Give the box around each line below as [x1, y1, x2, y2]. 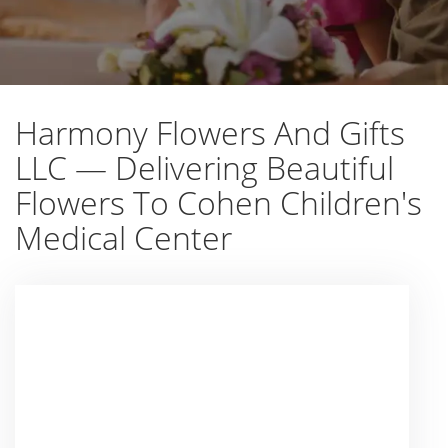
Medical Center [15, 216, 232, 260]
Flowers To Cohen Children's [15, 181, 422, 225]
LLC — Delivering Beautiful [15, 146, 394, 190]
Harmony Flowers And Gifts [15, 111, 405, 155]
